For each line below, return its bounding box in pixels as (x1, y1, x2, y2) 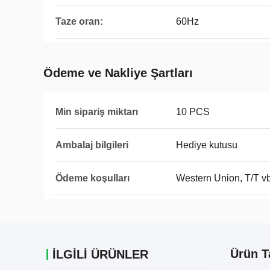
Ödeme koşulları (55, 173, 130, 183)
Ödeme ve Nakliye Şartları (43, 66, 193, 80)
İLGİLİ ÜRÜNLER (52, 248, 148, 261)
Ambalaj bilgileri (55, 140, 128, 150)
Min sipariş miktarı (55, 107, 138, 117)
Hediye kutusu (176, 140, 237, 150)
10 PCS (176, 107, 210, 117)
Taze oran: (55, 16, 103, 27)
